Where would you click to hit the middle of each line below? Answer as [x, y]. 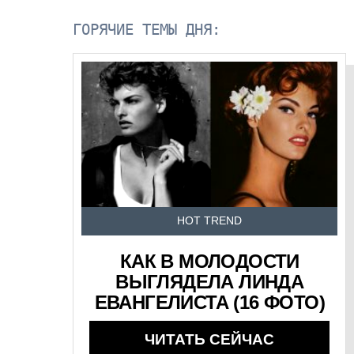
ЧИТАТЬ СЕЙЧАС [210, 340]
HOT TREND [210, 221]
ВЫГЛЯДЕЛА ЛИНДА [210, 282]
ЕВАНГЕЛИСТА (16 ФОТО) [209, 303]
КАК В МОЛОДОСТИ [209, 262]
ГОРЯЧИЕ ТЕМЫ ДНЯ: [147, 30]
